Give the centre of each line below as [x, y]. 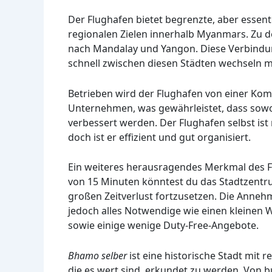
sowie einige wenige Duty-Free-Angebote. [163, 226]
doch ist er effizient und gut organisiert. [159, 137]
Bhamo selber [97, 255]
